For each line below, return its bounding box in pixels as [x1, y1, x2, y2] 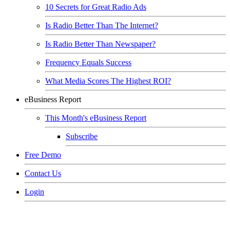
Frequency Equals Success [45, 58, 131, 67]
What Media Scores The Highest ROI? [45, 76, 171, 85]
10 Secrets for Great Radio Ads [45, 3, 146, 11]
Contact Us [25, 169, 61, 178]
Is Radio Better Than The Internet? [45, 21, 158, 30]
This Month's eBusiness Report [45, 113, 146, 122]
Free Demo [25, 150, 61, 159]
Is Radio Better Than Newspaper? [45, 40, 156, 48]
